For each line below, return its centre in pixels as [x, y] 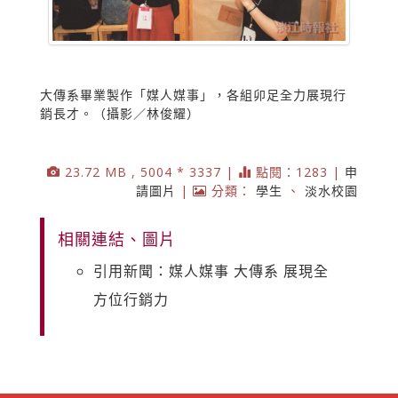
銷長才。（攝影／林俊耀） [120, 113]
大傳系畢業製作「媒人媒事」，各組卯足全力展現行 [193, 94]
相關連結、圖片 [117, 239]
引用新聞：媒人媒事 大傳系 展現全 [211, 271]
